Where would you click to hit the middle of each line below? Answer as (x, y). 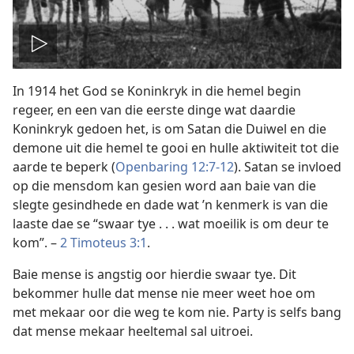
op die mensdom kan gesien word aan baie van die (164, 185)
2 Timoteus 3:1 (104, 242)
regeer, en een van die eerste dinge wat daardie (154, 109)
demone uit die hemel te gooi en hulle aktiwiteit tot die (176, 147)
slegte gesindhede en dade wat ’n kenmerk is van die (170, 204)
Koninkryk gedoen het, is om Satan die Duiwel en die (169, 128)
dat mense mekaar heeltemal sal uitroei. (133, 331)
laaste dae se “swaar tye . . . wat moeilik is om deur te (171, 223)
